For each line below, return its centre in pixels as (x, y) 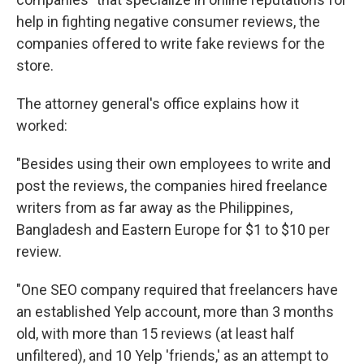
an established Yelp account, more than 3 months (175, 312)
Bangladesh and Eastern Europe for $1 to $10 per (173, 230)
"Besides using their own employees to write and (173, 164)
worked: (42, 126)
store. (35, 66)
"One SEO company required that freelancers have (177, 290)
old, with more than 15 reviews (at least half (156, 334)
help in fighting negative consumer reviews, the (168, 22)
